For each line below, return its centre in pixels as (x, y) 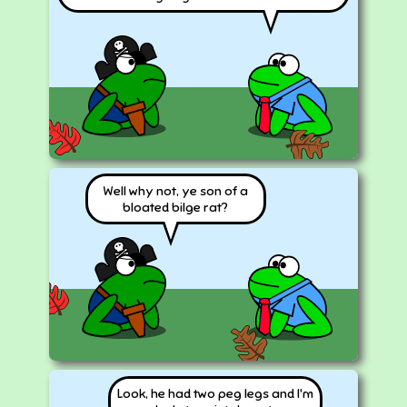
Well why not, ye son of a (176, 190)
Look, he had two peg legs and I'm (216, 393)
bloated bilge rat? (176, 207)
